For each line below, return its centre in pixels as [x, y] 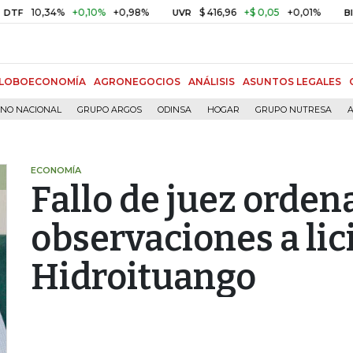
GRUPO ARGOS [110, 110]
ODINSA [175, 110]
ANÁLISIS [212, 82]
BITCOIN [329, 13]
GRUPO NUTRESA [294, 110]
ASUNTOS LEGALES [292, 82]
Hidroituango [143, 277]
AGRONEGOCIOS [137, 82]
